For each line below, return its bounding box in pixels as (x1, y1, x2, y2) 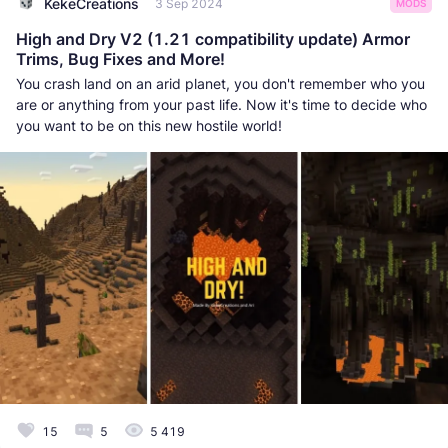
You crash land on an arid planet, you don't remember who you (16, 75, 425, 93)
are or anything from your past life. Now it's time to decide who (16, 96, 427, 114)
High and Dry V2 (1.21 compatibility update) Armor (16, 29, 410, 50)
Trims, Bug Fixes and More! (16, 49, 225, 70)
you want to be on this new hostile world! (16, 117, 282, 135)
